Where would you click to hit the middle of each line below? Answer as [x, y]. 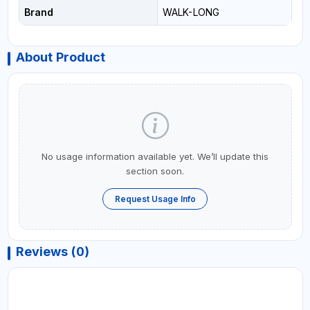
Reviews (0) [52, 252]
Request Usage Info [155, 199]
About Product [60, 57]
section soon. [155, 171]
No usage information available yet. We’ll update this [155, 156]
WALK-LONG [191, 12]
